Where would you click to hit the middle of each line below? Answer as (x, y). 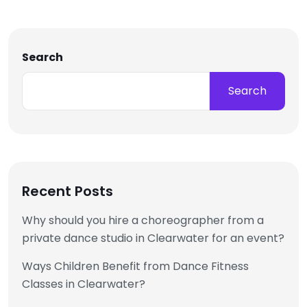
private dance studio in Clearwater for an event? (153, 238)
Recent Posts (67, 192)
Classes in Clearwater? (84, 284)
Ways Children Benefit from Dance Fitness (135, 267)
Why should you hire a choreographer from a (143, 221)
